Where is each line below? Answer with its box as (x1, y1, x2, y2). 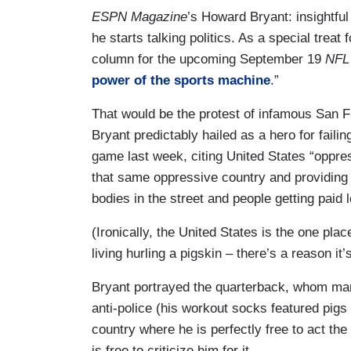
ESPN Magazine (92, 9, 187, 24)
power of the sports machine (92, 72, 270, 88)
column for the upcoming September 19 (92, 51, 325, 67)
